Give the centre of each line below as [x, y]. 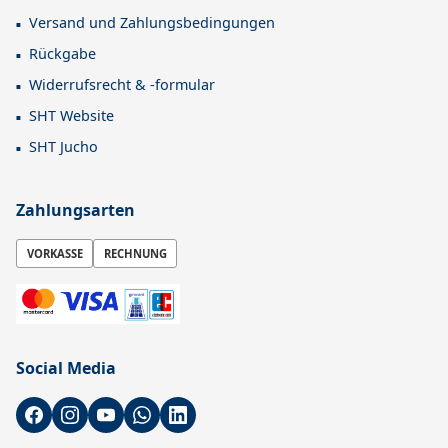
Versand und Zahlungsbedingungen [152, 23]
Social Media [66, 367]
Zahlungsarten [75, 210]
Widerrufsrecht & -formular [122, 85]
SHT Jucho [63, 147]
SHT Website [71, 116]
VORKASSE [54, 253]
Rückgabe [62, 54]
